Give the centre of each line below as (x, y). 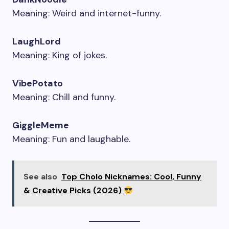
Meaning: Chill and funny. (64, 97)
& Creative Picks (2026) (74, 190)
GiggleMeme (41, 125)
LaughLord (37, 41)
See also (40, 177)
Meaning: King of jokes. (60, 55)
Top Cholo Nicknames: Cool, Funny (131, 177)
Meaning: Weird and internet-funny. (87, 13)
